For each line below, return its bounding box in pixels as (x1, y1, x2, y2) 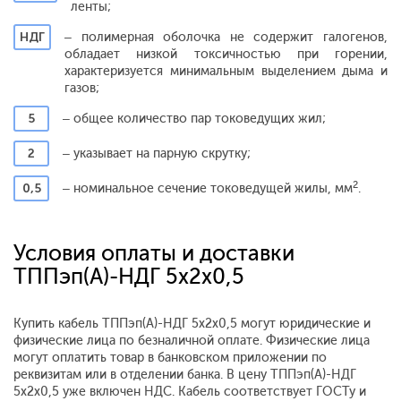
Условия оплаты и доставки (13, 239, 294, 266)
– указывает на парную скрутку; (63, 145, 251, 161)
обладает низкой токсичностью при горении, (64, 46, 388, 62)
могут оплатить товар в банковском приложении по (13, 349, 327, 365)
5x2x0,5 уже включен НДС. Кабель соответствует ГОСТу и (13, 383, 366, 399)
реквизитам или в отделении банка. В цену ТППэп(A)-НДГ (13, 366, 356, 382)
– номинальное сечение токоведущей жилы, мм (63, 180, 353, 196)
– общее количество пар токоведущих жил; (63, 110, 326, 126)
